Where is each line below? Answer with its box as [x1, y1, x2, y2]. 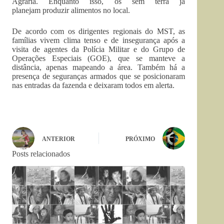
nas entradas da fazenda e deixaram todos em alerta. [12, 81, 174, 90]
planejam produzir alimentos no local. [12, 6, 130, 15]
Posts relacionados [12, 149, 70, 158]
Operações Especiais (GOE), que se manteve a [12, 54, 185, 63]
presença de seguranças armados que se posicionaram [12, 72, 185, 81]
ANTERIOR [42, 135, 75, 142]
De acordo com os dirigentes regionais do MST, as [12, 27, 185, 36]
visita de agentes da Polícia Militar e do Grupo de [12, 45, 185, 54]
